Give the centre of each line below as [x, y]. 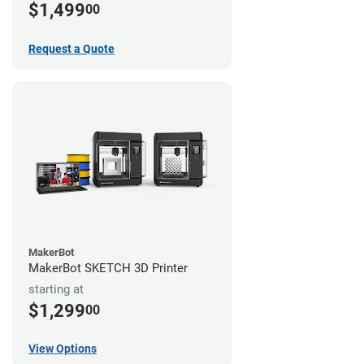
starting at [56, 289]
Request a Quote [71, 48]
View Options [63, 349]
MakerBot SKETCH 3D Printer [108, 268]
